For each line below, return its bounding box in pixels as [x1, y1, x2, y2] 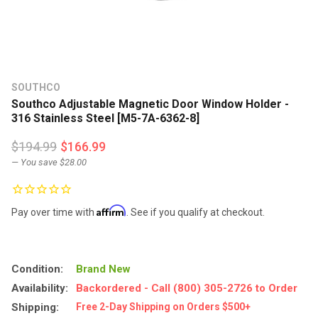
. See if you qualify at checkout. [126, 206, 265, 218]
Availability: [11, 281, 68, 295]
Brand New [75, 262, 131, 275]
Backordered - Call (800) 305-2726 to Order [75, 281, 297, 295]
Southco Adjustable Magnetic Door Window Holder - [11, 97, 289, 111]
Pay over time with [11, 206, 97, 218]
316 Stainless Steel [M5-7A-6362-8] [11, 111, 199, 125]
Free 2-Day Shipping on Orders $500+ [75, 300, 251, 312]
